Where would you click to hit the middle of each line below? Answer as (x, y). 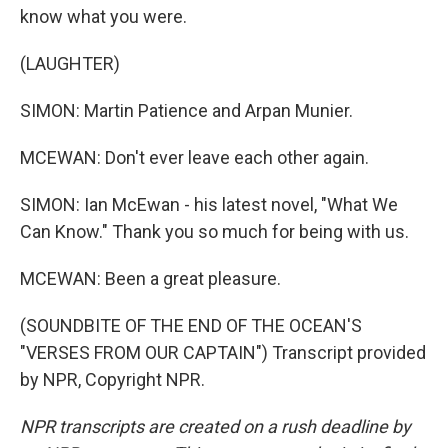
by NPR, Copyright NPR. (112, 379)
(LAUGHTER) (70, 63)
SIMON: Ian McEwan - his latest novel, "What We (209, 204)
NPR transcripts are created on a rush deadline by (215, 426)
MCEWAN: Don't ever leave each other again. (194, 157)
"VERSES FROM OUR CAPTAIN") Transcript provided (223, 352)
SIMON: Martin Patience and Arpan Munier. (186, 110)
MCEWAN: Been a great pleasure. (150, 278)
